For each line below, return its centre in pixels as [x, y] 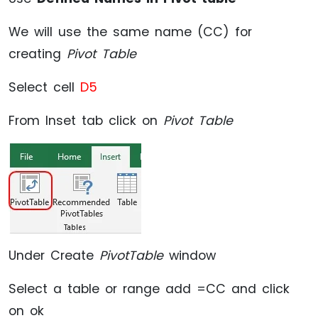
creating [38, 54]
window [190, 255]
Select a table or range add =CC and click [149, 289]
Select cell [44, 87]
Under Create [54, 255]
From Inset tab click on [86, 120]
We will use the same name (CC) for [130, 32]
